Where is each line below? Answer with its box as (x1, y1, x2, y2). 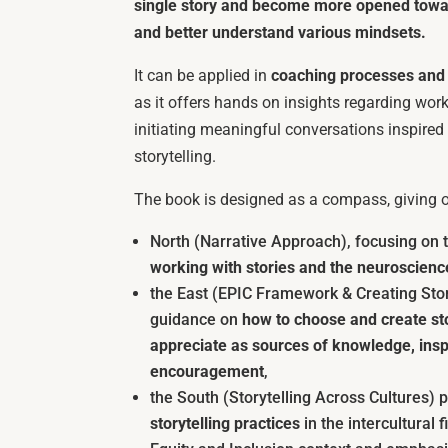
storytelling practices (150, 413, 301, 433)
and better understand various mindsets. (134, 22, 427, 42)
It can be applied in (134, 65, 272, 85)
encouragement (150, 361, 265, 381)
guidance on (150, 309, 239, 329)
